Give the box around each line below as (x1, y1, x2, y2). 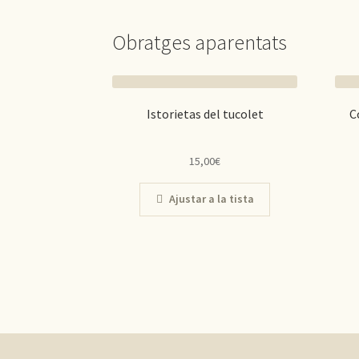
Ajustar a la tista (168, 192, 254, 207)
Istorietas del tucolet (146, 106, 264, 123)
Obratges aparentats (112, 29, 288, 55)
